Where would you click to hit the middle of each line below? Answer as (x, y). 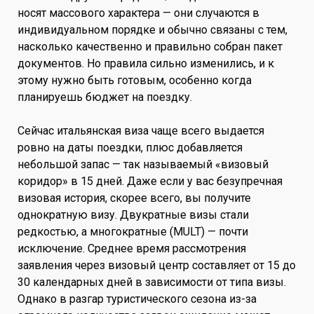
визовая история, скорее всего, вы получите (134, 198)
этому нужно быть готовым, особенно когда (135, 80)
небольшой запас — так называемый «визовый (143, 164)
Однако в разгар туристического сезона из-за (137, 299)
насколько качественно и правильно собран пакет (150, 46)
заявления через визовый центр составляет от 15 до (157, 265)
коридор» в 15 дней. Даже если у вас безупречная (150, 181)
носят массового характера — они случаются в (138, 13)
